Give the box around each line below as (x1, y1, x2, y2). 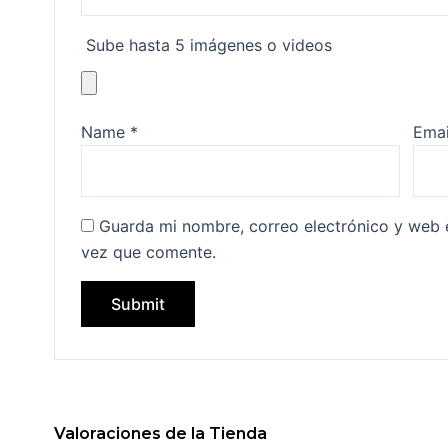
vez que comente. (81, 241, 217, 262)
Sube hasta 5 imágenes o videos (86, 34, 333, 55)
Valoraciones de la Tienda (53, 424, 267, 444)
